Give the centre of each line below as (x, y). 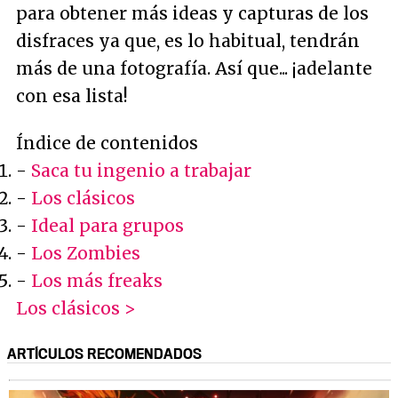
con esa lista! (72, 96)
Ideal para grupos (107, 225)
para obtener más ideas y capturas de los (192, 13)
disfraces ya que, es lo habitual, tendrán (188, 40)
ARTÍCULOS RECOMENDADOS (104, 353)
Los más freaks (97, 280)
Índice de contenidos (107, 143)
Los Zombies (86, 253)
